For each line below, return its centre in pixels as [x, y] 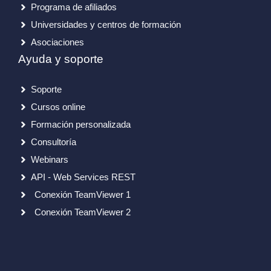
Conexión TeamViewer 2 [83, 212]
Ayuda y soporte [61, 59]
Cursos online [58, 107]
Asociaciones [57, 42]
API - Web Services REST [83, 177]
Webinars [50, 160]
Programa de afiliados [74, 7]
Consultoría [54, 142]
